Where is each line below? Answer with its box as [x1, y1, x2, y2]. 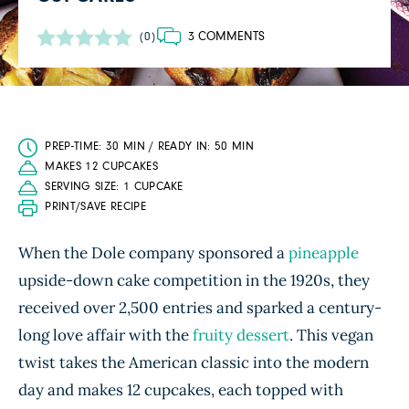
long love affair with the [18, 325, 193, 345]
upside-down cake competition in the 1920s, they [18, 270, 370, 290]
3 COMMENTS [187, 30, 265, 43]
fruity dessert [193, 325, 289, 345]
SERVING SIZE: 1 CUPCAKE [45, 181, 184, 193]
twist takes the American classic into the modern [18, 352, 369, 372]
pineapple [288, 243, 359, 263]
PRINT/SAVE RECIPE [45, 201, 146, 213]
